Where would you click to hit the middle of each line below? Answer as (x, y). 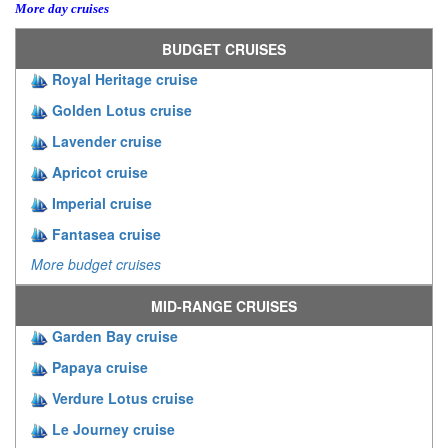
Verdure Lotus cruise (123, 398)
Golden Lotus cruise (122, 110)
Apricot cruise (100, 171)
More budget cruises (96, 264)
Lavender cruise (107, 141)
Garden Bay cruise (115, 336)
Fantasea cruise (106, 233)
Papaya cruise (100, 367)
